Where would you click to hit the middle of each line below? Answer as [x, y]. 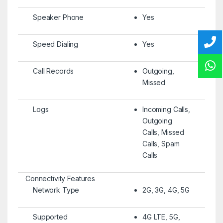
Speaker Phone [58, 17]
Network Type [56, 190]
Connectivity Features [60, 178]
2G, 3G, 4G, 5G [166, 190]
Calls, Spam [161, 143]
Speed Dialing [56, 44]
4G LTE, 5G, [161, 217]
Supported [50, 217]
